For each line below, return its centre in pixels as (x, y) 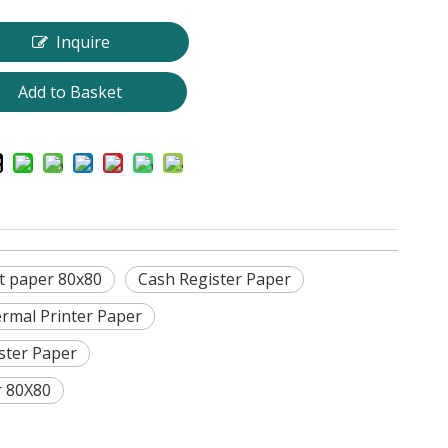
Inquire (83, 41)
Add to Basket (70, 91)
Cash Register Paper (214, 278)
